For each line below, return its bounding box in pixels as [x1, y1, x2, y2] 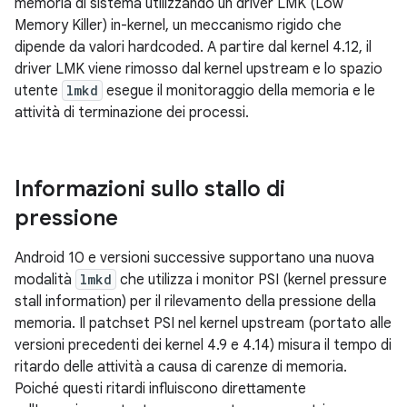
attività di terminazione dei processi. [15, 104, 249, 122]
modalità [15, 271, 75, 289]
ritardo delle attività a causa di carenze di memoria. [15, 358, 347, 376]
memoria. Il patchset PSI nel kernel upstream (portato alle [15, 314, 392, 333]
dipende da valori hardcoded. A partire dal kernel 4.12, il [15, 38, 372, 56]
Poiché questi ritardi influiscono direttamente [15, 380, 306, 398]
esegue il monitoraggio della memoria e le [103, 82, 375, 100]
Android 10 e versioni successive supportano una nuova [15, 249, 374, 267]
